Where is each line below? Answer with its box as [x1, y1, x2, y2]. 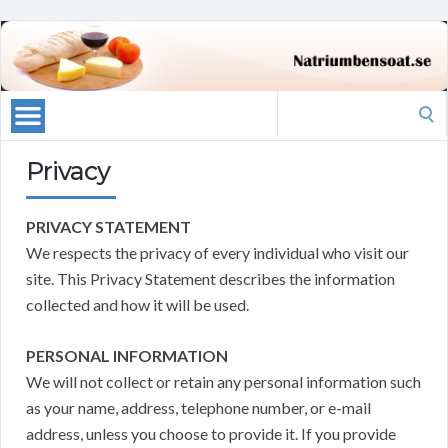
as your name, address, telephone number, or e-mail [26, 398, 371, 418]
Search [276, 93, 322, 113]
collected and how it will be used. [26, 295, 249, 315]
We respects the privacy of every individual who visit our [26, 243, 409, 263]
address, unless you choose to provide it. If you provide [26, 424, 396, 444]
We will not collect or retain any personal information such [26, 372, 421, 392]
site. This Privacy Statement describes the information [26, 269, 395, 289]
